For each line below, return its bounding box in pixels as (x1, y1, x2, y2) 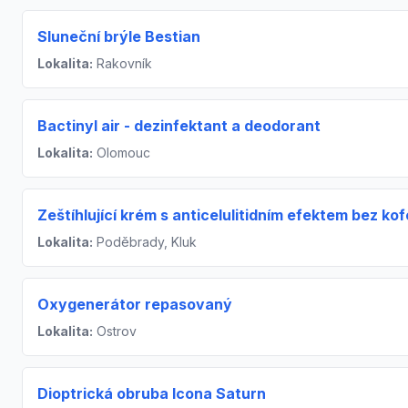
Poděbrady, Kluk (93, 234, 197, 250)
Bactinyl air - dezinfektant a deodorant (37, 117, 321, 135)
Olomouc (93, 145, 150, 160)
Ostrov (93, 323, 137, 339)
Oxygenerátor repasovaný (37, 295, 232, 313)
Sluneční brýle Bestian (37, 27, 200, 46)
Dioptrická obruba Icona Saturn (37, 384, 266, 403)
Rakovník (93, 56, 152, 71)
